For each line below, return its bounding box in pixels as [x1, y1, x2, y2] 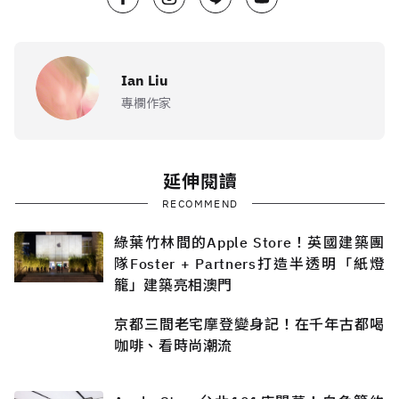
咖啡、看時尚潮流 [114, 337, 233, 355]
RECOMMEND [162, 197, 238, 211]
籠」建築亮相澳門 [114, 276, 233, 295]
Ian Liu [121, 70, 168, 89]
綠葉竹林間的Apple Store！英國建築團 [114, 233, 385, 252]
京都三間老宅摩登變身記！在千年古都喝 [114, 315, 385, 334]
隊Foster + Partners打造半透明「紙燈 [114, 255, 385, 273]
